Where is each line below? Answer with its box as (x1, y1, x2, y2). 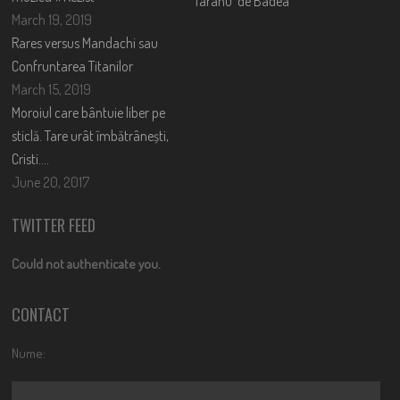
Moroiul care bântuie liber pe (12, 103, 166, 121)
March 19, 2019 (12, 10, 93, 29)
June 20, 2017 (12, 172, 90, 191)
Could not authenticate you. (12, 254, 162, 272)
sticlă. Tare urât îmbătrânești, (12, 126, 170, 145)
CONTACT (12, 302, 71, 326)
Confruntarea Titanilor (12, 56, 134, 75)
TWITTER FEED (12, 212, 96, 237)
